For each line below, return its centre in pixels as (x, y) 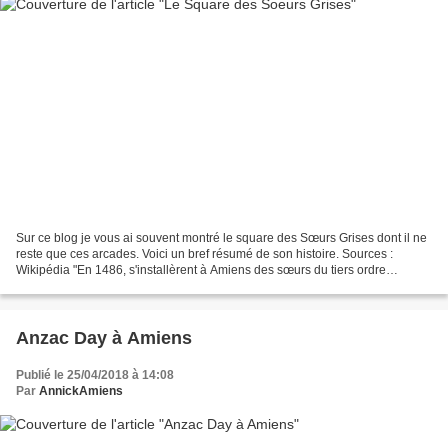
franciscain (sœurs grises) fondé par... (117, 286)
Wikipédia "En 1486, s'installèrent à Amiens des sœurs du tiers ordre (201, 270)
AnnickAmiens (81, 391)
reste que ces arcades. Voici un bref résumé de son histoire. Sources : (204, 254)
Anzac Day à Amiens (104, 338)
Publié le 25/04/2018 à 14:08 (95, 375)
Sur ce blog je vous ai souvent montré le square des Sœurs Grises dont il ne (221, 238)
